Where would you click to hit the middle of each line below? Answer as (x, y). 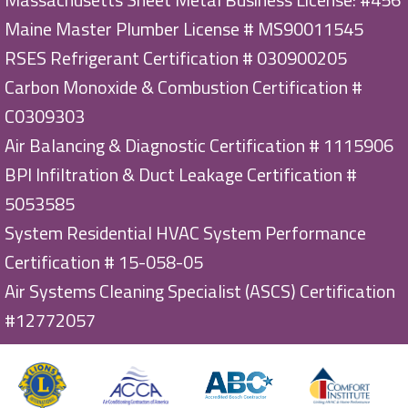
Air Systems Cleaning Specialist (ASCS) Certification (200, 291)
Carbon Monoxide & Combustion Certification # (184, 87)
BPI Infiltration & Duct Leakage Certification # (181, 175)
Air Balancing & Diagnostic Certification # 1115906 (199, 146)
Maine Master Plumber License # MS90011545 (184, 29)
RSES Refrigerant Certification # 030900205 (176, 58)
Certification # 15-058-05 (104, 262)
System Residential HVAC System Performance (185, 233)
